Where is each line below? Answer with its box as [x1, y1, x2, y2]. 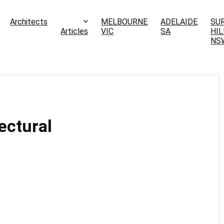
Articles [60, 26, 88, 36]
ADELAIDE [160, 17, 198, 27]
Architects [10, 17, 48, 27]
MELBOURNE [101, 17, 148, 27]
